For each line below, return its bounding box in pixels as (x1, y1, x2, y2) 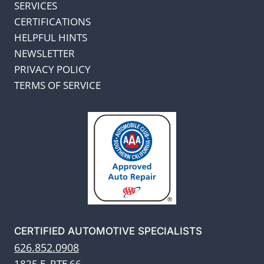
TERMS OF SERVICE (14, 78, 101, 92)
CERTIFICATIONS (14, 14, 91, 28)
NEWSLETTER (14, 46, 75, 60)
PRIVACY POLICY (14, 62, 91, 76)
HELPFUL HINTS (14, 30, 87, 44)
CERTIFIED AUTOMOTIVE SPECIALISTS (14, 225, 202, 237)
